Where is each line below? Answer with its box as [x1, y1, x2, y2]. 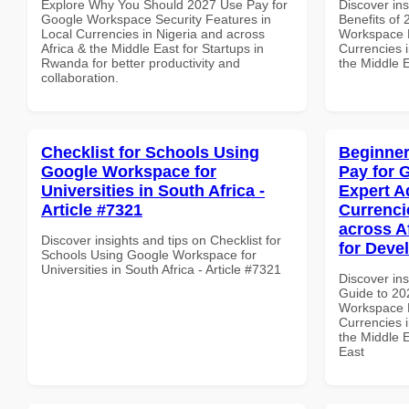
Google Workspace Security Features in [41, 11, 271, 26]
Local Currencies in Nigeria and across [41, 26, 265, 41]
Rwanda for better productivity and [41, 55, 240, 70]
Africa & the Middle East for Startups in [41, 40, 264, 56]
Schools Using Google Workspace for [41, 246, 257, 262]
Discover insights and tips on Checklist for [41, 232, 281, 247]
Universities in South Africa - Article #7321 [41, 261, 281, 277]
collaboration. [41, 69, 119, 85]
